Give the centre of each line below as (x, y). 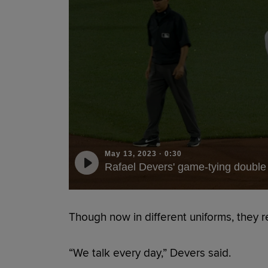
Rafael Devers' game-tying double (185, 167)
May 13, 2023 (130, 153)
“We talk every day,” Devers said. (151, 253)
